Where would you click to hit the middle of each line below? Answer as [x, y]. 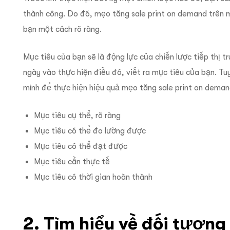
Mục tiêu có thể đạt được [80, 147]
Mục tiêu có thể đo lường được [90, 131]
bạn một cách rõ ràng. [62, 30]
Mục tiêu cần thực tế [72, 162]
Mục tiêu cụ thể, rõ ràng [77, 116]
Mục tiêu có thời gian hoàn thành [93, 177]
